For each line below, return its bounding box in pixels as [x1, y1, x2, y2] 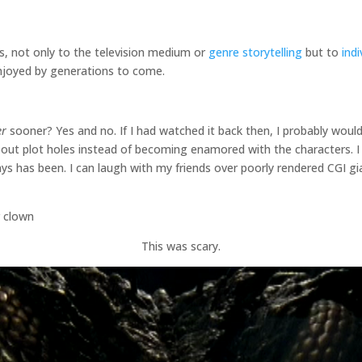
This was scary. [141, 238, 221, 255]
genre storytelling [208, 44, 302, 61]
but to [302, 44, 342, 61]
